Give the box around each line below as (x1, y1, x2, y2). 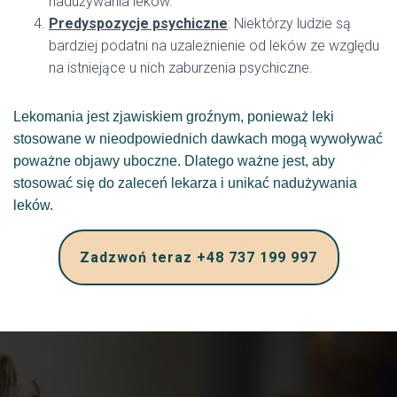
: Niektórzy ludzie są (228, 15, 351, 32)
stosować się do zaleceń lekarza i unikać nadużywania (13, 175, 357, 191)
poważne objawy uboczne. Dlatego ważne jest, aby (13, 153, 335, 168)
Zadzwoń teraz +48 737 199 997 (80, 249, 317, 266)
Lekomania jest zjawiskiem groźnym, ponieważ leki (13, 109, 334, 124)
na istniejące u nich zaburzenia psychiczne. (49, 59, 313, 76)
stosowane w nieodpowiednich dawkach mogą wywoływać (13, 131, 383, 146)
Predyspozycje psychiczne (49, 15, 228, 32)
